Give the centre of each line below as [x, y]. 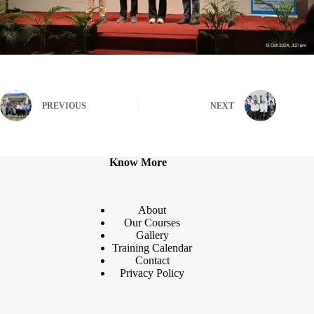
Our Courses [152, 223]
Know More [138, 163]
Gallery [152, 235]
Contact [152, 261]
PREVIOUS [64, 106]
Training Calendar [152, 248]
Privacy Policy [152, 273]
